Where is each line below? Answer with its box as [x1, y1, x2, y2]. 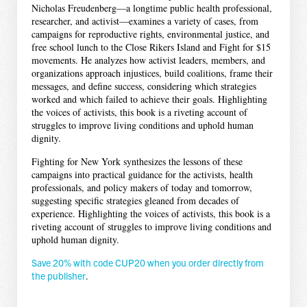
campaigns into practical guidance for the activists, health [31, 167, 253, 181]
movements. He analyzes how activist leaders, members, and [31, 53, 265, 66]
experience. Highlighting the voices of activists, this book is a [31, 206, 270, 220]
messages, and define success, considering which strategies [31, 79, 256, 93]
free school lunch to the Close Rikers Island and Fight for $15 [31, 40, 271, 53]
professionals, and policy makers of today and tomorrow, [31, 180, 252, 194]
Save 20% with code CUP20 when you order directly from [31, 256, 264, 269]
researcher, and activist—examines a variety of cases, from [31, 14, 258, 27]
